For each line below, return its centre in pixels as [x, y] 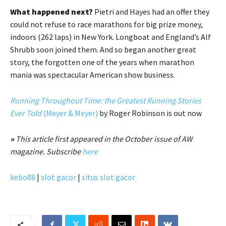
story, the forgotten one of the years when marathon [102, 62]
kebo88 [23, 177]
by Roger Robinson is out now [150, 113]
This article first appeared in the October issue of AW [104, 138]
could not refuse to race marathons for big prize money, [106, 24]
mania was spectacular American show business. [93, 74]
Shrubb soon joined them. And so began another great [103, 49]
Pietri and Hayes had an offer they [151, 11]
